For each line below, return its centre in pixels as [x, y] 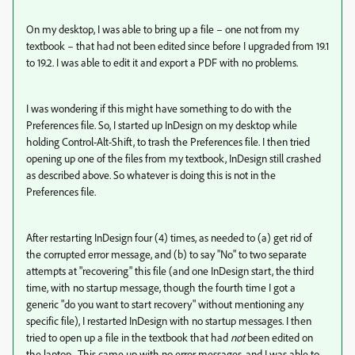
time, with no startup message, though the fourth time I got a [161, 287]
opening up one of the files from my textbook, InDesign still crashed [174, 158]
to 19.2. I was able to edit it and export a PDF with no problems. [162, 62]
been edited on [279, 337]
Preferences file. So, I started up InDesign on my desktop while [162, 124]
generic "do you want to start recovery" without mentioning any [165, 303]
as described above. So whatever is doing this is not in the [151, 174]
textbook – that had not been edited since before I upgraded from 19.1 [177, 45]
